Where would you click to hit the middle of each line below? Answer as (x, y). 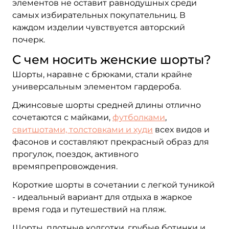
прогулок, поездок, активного (75, 154)
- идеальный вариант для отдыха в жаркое (102, 197)
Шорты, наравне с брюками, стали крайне (102, 74)
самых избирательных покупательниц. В (99, 15)
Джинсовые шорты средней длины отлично (107, 105)
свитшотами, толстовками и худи (83, 130)
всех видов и (181, 130)
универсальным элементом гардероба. (97, 87)
